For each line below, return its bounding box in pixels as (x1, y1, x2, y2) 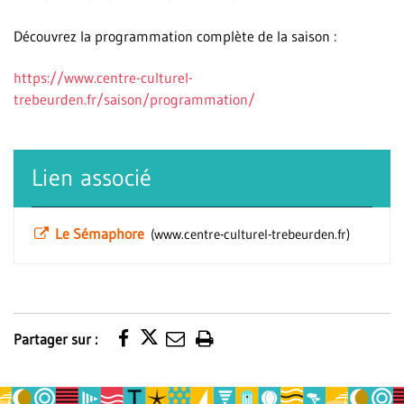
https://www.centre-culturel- (14, 69, 193, 87)
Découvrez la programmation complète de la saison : (14, 27, 336, 45)
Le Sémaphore (55, 225, 148, 243)
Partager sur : (14, 330, 97, 348)
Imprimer (203, 338, 278, 363)
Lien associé (32, 163, 152, 192)
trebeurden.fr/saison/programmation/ (14, 90, 255, 108)
